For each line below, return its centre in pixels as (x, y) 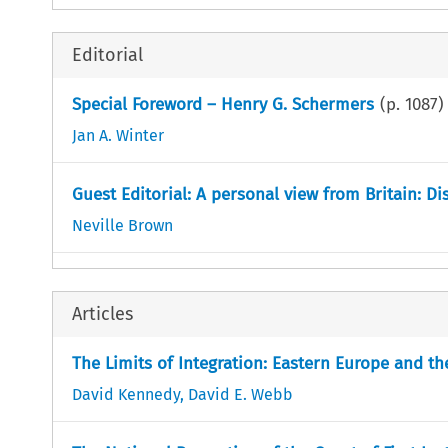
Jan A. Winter (117, 135)
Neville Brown (122, 225)
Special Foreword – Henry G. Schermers (222, 104)
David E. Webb (240, 394)
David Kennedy (125, 394)
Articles (102, 313)
